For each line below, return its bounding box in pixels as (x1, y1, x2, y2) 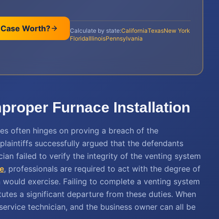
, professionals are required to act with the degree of (4, 164, 200, 174)
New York (163, 26, 190, 34)
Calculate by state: (69, 26, 121, 34)
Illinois (88, 34, 106, 42)
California (121, 26, 148, 34)
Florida (69, 34, 88, 42)
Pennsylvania (105, 34, 143, 42)
